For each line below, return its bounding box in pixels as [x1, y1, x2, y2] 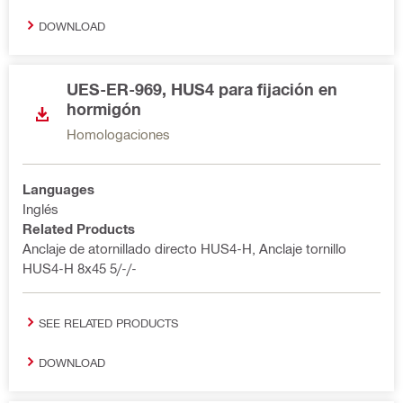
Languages [22, 181, 94, 197]
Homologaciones [67, 126, 170, 142]
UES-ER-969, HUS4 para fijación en [67, 79, 337, 99]
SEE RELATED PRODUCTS [39, 315, 178, 329]
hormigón [67, 99, 141, 119]
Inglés [22, 201, 58, 217]
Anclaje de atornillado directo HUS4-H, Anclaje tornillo [22, 240, 346, 256]
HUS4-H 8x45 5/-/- [22, 260, 137, 276]
